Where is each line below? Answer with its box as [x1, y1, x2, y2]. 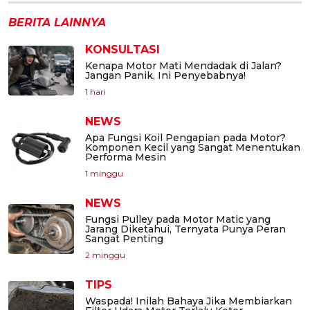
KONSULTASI [85, 42, 160, 56]
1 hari [85, 86, 106, 97]
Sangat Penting [85, 232, 163, 245]
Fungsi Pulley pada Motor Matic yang [85, 212, 271, 226]
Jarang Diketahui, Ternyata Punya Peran [85, 222, 286, 235]
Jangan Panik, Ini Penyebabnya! [85, 69, 246, 82]
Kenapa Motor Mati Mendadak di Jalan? [85, 59, 282, 72]
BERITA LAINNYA [8, 15, 106, 29]
